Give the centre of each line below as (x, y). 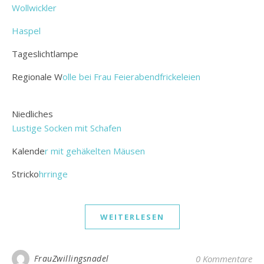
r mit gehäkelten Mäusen (95, 151)
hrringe (53, 174)
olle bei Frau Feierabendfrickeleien (131, 76)
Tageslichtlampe (45, 53)
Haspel (26, 30)
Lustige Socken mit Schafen (67, 128)
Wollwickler (34, 7)
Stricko (25, 174)
